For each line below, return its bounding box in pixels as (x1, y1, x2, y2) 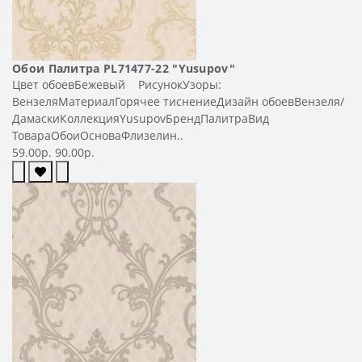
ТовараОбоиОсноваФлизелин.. (12, 127, 183, 143)
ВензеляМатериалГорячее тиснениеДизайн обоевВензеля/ (12, 93, 344, 109)
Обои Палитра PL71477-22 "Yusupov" (12, 60, 235, 76)
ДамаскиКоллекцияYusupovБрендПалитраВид (12, 110, 269, 126)
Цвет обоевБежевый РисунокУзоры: (12, 76, 221, 92)
